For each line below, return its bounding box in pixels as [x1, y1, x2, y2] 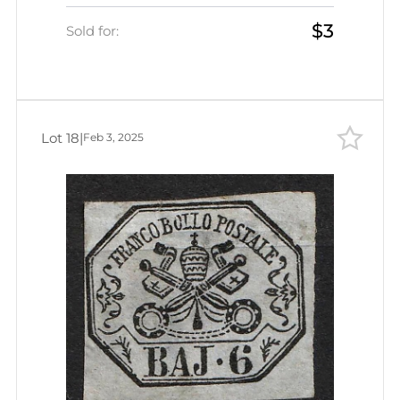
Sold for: [66, 21, 119, 39]
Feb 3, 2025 [83, 130, 144, 145]
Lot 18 [41, 129, 79, 146]
